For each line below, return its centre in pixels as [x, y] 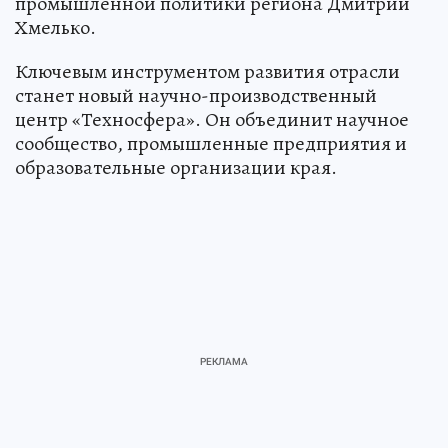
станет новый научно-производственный [196, 96]
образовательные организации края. [176, 168]
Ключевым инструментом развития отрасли [207, 72]
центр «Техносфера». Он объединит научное [212, 120]
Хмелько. [55, 28]
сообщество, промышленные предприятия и [211, 144]
